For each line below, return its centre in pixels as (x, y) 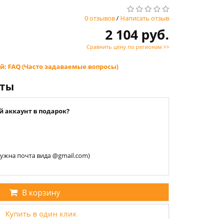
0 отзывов (100, 18)
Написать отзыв (145, 18)
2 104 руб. (137, 34)
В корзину (41, 193)
